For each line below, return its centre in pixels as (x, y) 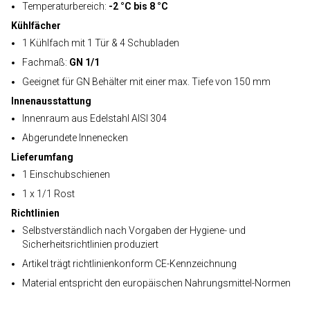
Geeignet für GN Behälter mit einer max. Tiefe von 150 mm (146, 82)
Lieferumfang (42, 157)
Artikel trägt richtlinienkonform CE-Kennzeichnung (129, 264)
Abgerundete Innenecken (75, 138)
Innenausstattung (51, 101)
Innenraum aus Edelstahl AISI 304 (94, 118)
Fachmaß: (46, 62)
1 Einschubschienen (66, 174)
